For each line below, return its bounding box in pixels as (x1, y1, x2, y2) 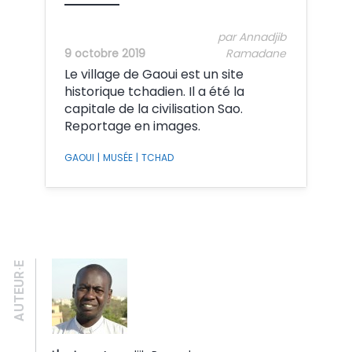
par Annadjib (218, 29, 287, 46)
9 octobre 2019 (64, 46, 145, 62)
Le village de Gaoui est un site (64, 65, 244, 84)
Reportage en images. (64, 117, 200, 136)
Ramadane (225, 46, 287, 62)
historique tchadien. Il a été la (64, 82, 244, 101)
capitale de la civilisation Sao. (64, 100, 243, 119)
